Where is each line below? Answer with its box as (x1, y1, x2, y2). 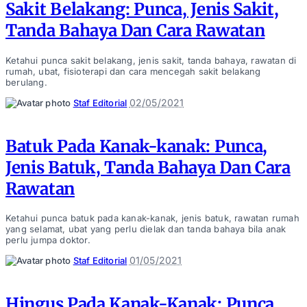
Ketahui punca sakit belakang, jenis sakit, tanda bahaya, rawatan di (5, 54, 297, 66)
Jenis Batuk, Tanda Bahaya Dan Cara (5, 156, 291, 178)
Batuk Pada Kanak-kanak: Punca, (5, 135, 268, 157)
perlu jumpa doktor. (5, 234, 90, 246)
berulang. (5, 76, 47, 88)
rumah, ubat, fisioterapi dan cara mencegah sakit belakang (5, 65, 261, 77)
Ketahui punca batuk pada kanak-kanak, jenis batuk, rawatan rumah (5, 212, 299, 224)
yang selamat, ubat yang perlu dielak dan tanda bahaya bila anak (5, 223, 286, 235)
